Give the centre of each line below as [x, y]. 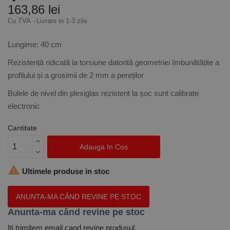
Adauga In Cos [104, 147]
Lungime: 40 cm [35, 44]
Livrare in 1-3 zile [62, 21]
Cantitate [22, 128]
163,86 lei [34, 9]
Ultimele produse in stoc [65, 171]
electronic [24, 106]
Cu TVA [20, 21]
